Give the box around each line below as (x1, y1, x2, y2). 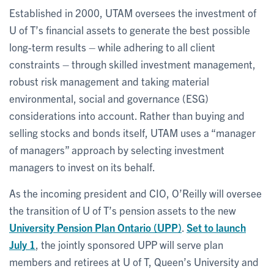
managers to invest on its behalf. (9, 160, 155, 173)
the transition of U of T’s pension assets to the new (9, 203, 236, 217)
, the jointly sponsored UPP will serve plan (35, 237, 223, 251)
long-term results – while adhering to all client (9, 40, 215, 53)
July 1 (9, 237, 35, 251)
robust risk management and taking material (9, 74, 209, 87)
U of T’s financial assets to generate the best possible (9, 23, 250, 36)
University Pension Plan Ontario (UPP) (9, 220, 182, 234)
